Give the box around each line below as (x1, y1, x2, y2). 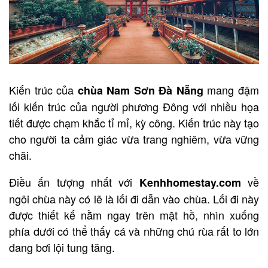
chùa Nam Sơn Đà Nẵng (77, 83, 208, 99)
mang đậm (207, 82, 260, 98)
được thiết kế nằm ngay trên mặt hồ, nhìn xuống (9, 207, 259, 223)
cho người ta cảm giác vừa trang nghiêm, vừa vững (9, 131, 259, 147)
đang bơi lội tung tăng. (9, 239, 115, 255)
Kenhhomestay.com (139, 175, 241, 191)
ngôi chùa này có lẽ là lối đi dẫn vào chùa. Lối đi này (9, 191, 259, 207)
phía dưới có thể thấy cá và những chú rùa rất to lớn (9, 223, 259, 239)
